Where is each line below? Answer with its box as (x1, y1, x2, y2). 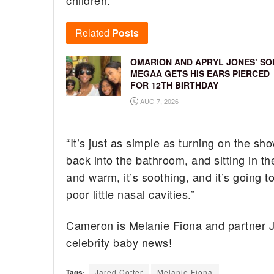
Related (75, 26, 109, 40)
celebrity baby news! (66, 234, 172, 250)
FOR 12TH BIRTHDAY (130, 79, 218, 92)
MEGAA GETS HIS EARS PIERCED (130, 67, 270, 80)
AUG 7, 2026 (138, 96, 179, 106)
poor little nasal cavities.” (66, 186, 195, 202)
